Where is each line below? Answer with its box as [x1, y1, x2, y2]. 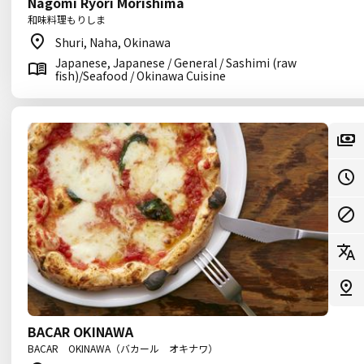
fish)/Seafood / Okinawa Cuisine [55, 67, 226, 84]
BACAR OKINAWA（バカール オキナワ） [28, 341, 218, 355]
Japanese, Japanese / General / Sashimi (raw [55, 54, 297, 71]
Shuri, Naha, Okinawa [55, 34, 171, 50]
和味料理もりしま [28, 12, 106, 26]
